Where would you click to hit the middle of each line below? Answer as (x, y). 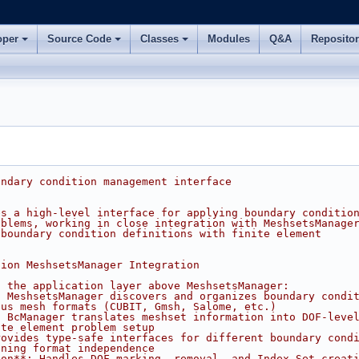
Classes (159, 39)
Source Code (79, 39)
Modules (229, 39)
